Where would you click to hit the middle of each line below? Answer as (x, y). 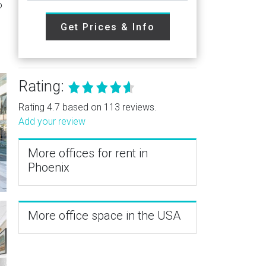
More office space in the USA (104, 216)
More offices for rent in (88, 153)
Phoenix (49, 167)
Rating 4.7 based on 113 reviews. (88, 107)
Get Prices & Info (107, 27)
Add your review (52, 121)
